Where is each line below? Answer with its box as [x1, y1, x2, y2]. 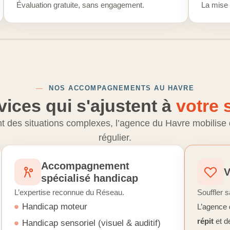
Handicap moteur [22, 202, 88, 212]
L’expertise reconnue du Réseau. [14, 188, 125, 197]
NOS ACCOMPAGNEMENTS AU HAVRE [43, 84, 195, 92]
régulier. [99, 132, 131, 143]
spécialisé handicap [41, 172, 139, 184]
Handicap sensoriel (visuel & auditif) [22, 218, 161, 228]
